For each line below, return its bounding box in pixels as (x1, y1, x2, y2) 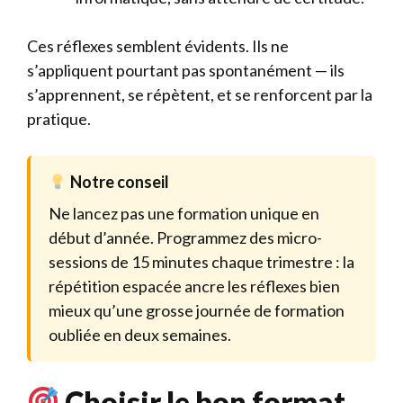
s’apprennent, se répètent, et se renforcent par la (27, 85, 372, 104)
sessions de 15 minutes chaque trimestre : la (49, 252, 354, 272)
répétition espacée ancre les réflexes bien (49, 276, 340, 296)
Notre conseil (67, 172, 169, 192)
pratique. (27, 109, 91, 129)
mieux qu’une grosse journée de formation (49, 300, 345, 320)
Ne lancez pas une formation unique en (49, 203, 319, 223)
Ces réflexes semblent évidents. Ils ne (27, 36, 289, 56)
